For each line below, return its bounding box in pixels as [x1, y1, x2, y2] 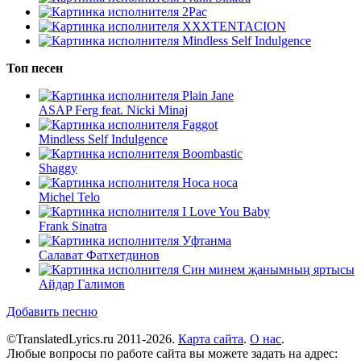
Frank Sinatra [39, 218, 107, 233]
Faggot [182, 117, 218, 131]
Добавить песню [6, 304, 98, 318]
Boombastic [182, 146, 243, 160]
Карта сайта [178, 331, 243, 346]
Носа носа [182, 175, 238, 189]
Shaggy [39, 160, 77, 175]
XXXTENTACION [182, 19, 286, 33]
